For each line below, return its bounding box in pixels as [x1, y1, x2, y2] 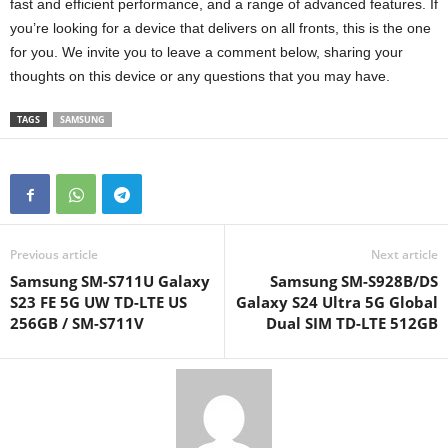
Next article [371, 246, 438, 264]
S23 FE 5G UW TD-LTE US [10, 292, 187, 313]
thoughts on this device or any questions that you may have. [10, 68, 390, 85]
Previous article [10, 246, 98, 264]
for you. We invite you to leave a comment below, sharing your [10, 44, 403, 61]
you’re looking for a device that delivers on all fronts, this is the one [10, 20, 431, 37]
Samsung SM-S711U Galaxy [10, 271, 210, 292]
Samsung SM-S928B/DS [270, 271, 438, 292]
